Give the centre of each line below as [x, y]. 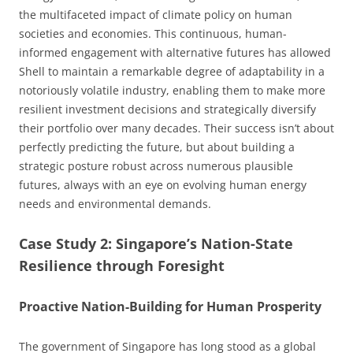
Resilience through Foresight [122, 265]
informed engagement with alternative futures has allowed [175, 52]
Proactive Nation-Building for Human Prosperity [170, 306]
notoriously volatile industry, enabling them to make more [172, 90]
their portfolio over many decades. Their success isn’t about [176, 128]
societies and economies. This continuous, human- [153, 33]
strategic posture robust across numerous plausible [156, 165]
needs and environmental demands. [115, 203]
